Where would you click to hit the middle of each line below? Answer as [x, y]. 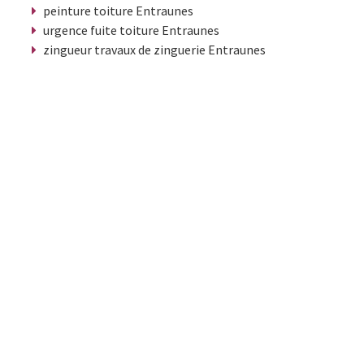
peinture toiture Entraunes [118, 10]
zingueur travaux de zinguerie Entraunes [154, 49]
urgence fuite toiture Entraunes [131, 30]
